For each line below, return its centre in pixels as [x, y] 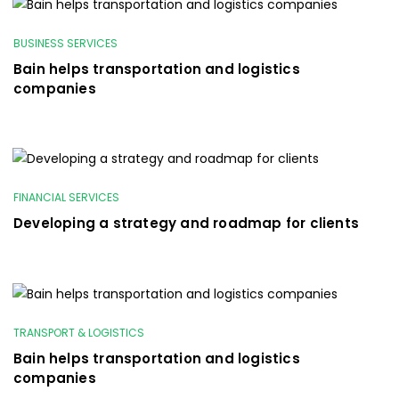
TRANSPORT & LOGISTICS [79, 332]
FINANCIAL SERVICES [66, 197]
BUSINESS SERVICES [65, 43]
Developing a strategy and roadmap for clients [186, 223]
